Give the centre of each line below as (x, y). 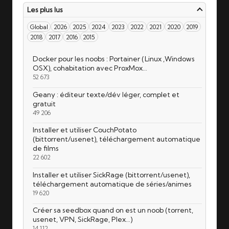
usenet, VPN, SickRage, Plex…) (82, 220)
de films (45, 148)
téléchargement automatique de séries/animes (112, 184)
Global (39, 27)
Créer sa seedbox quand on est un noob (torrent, (113, 210)
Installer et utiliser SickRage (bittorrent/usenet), (111, 175)
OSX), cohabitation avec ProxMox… (90, 68)
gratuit (44, 104)
